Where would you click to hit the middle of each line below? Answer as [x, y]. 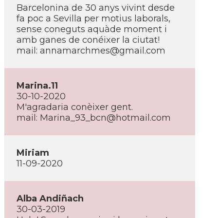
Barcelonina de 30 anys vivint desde [96, 8]
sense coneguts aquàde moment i [92, 29]
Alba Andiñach [50, 199]
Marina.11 [37, 86]
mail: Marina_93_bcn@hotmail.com [94, 118]
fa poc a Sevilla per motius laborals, [93, 18]
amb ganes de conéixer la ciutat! [88, 40]
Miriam [33, 153]
